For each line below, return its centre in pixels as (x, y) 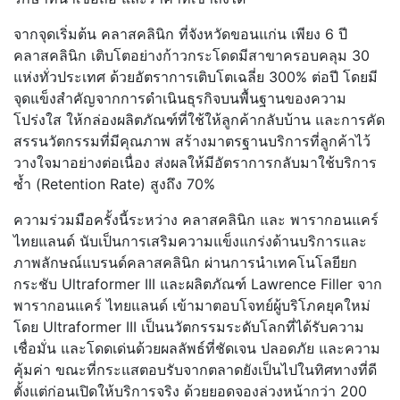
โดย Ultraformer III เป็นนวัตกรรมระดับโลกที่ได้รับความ (189, 327)
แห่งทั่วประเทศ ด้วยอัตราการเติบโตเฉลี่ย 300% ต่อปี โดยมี (196, 77)
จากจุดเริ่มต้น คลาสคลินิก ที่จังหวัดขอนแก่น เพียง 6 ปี (180, 34)
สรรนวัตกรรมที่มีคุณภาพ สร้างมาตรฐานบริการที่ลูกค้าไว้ (192, 142)
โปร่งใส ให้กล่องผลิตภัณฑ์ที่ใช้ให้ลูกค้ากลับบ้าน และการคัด (199, 120)
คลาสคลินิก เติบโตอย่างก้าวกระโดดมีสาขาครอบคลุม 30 (192, 56)
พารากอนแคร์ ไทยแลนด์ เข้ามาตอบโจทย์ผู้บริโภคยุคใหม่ (192, 306)
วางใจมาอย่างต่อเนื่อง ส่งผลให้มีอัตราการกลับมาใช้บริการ (195, 163)
